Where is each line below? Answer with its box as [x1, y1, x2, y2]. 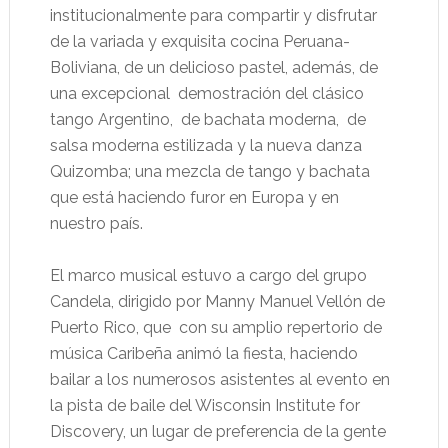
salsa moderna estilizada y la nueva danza [49, 136, 362, 156]
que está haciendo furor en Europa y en [49, 188, 339, 208]
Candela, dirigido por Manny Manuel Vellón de [49, 292, 385, 312]
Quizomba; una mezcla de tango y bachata [49, 162, 370, 182]
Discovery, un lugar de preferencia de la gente [49, 422, 386, 442]
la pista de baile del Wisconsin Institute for [49, 396, 360, 416]
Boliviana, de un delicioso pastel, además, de [49, 58, 378, 78]
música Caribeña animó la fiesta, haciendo [49, 344, 358, 364]
